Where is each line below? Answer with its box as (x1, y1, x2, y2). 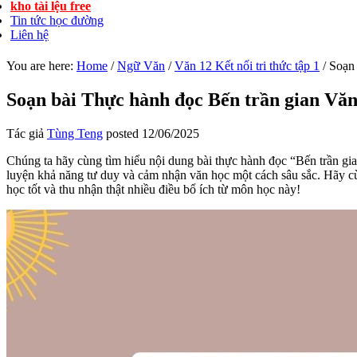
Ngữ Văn (117, 59, 165, 73)
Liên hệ (10, 28, 49, 41)
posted (103, 126, 142, 140)
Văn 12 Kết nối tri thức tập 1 (175, 59, 320, 73)
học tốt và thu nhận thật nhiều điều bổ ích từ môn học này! (6, 182, 300, 196)
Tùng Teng (47, 126, 103, 140)
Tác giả (6, 126, 47, 140)
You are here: (6, 59, 76, 73)
